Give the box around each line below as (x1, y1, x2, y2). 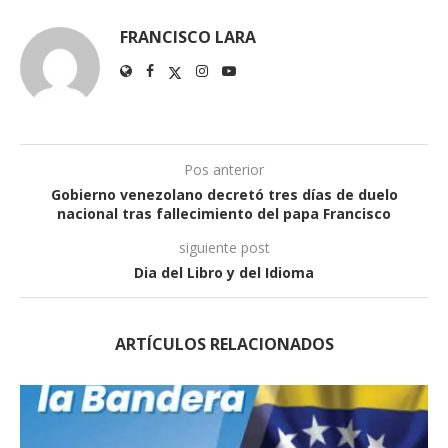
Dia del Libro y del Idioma (134, 263, 314, 283)
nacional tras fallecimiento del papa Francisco (57, 204, 391, 224)
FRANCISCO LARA (120, 26, 256, 49)
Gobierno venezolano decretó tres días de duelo (50, 185, 398, 205)
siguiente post (178, 238, 270, 258)
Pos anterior (184, 160, 264, 180)
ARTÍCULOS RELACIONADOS (114, 333, 334, 356)
